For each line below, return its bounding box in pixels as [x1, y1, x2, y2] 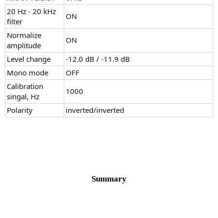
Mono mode [7, 68, 48, 78]
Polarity [7, 105, 33, 115]
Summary [91, 174, 127, 183]
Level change [7, 54, 51, 64]
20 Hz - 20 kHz [7, 6, 56, 17]
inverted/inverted [66, 105, 124, 115]
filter [7, 17, 22, 27]
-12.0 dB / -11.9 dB [66, 54, 130, 64]
